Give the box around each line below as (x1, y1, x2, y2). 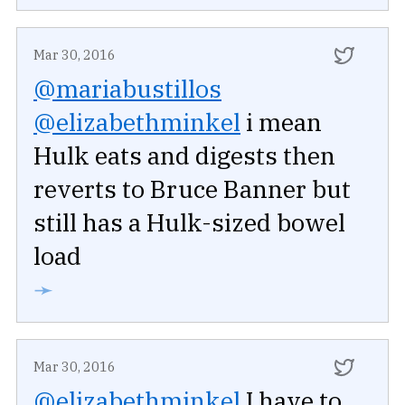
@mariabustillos (33, 71, 221, 104)
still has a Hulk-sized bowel (33, 205, 345, 238)
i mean (240, 105, 322, 137)
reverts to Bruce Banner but (33, 172, 351, 204)
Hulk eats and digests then (33, 138, 335, 171)
